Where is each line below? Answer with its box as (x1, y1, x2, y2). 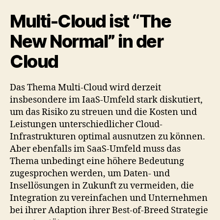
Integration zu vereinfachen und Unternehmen (10, 192, 208, 204)
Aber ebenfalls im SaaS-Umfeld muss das (10, 143, 181, 155)
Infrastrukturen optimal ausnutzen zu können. (10, 131, 205, 142)
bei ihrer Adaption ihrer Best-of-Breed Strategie (10, 204, 208, 216)
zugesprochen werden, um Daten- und (10, 167, 170, 179)
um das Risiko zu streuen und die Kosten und (10, 106, 197, 118)
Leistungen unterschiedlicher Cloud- (10, 118, 163, 130)
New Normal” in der (10, 30, 164, 52)
